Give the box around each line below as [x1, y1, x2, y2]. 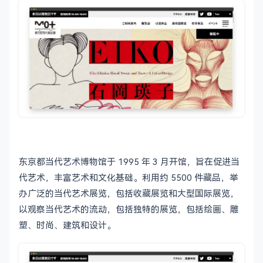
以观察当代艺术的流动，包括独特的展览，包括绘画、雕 [19, 203, 239, 215]
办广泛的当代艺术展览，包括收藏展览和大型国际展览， [19, 187, 239, 200]
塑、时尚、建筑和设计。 [19, 219, 116, 231]
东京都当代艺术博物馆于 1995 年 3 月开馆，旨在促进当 [19, 156, 240, 168]
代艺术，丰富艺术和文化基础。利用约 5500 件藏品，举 [19, 171, 238, 184]
